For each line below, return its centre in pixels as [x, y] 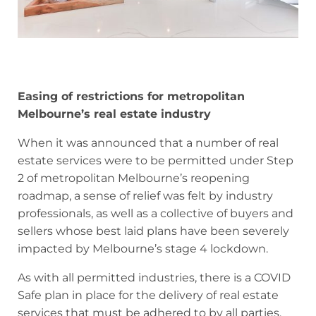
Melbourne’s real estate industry [114, 114]
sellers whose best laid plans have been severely [153, 231]
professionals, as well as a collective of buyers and [156, 213]
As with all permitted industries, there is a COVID [154, 277]
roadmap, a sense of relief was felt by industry [145, 195]
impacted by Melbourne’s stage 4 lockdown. [143, 248]
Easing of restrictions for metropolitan [131, 96]
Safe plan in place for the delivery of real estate [148, 295]
